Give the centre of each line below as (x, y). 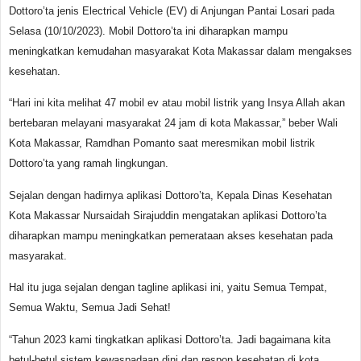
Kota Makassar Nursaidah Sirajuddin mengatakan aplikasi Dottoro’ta (168, 215)
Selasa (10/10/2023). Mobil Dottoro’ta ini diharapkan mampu (148, 31)
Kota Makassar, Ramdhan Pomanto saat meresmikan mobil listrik (162, 143)
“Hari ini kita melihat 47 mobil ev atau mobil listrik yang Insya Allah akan (177, 103)
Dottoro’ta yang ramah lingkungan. (89, 164)
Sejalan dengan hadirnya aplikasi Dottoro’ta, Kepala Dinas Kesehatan (170, 195)
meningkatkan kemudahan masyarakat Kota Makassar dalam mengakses (180, 51)
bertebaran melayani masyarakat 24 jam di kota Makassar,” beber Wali (173, 123)
